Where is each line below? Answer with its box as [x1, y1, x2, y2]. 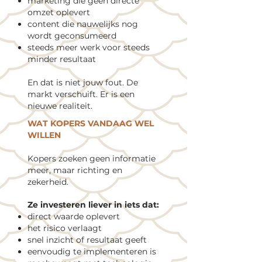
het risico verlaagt [27, 223, 102, 233]
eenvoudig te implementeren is [27, 246, 156, 257]
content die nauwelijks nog [27, 19, 138, 29]
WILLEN [27, 130, 61, 140]
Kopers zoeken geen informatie [27, 153, 156, 164]
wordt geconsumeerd [27, 30, 116, 41]
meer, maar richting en [27, 165, 122, 175]
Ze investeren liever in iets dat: [27, 199, 159, 210]
